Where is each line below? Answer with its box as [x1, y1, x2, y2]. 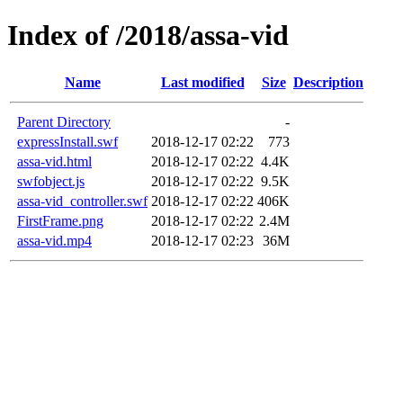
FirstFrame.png [17, 212, 103, 228]
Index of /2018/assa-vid [7, 19, 289, 52]
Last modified [160, 74, 245, 90]
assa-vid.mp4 [17, 232, 92, 248]
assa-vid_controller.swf [17, 193, 148, 209]
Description [293, 74, 363, 90]
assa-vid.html [17, 153, 92, 169]
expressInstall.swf [17, 133, 118, 149]
